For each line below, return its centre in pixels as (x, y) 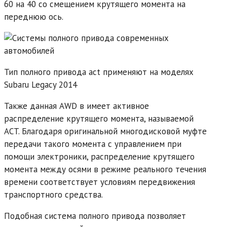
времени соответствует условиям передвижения (100, 182)
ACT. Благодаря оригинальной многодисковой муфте (105, 131)
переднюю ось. (34, 17)
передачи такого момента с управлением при (93, 144)
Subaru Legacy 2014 (41, 85)
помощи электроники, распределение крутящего (99, 157)
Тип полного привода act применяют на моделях (99, 72)
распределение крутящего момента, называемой (99, 119)
